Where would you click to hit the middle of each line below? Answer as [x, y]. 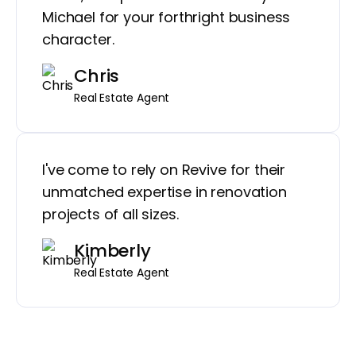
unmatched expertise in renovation [164, 192]
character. [78, 40]
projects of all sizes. [110, 215]
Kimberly [112, 251]
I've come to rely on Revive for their [164, 170]
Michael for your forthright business [166, 17]
